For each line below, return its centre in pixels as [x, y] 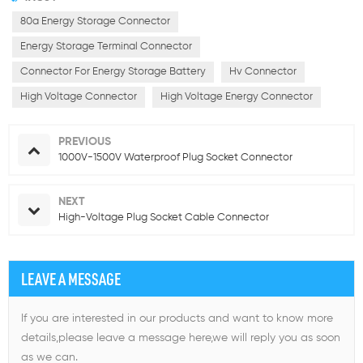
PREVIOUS [85, 141]
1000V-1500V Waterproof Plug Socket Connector [175, 157]
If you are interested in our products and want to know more [177, 318]
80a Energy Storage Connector [95, 21]
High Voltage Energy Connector [237, 96]
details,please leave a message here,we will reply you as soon [181, 337]
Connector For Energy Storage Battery [113, 71]
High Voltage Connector [79, 96]
